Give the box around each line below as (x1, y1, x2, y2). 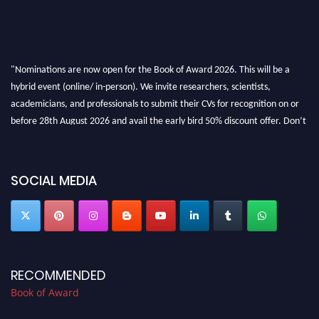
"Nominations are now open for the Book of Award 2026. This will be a (11, 58, 290, 69)
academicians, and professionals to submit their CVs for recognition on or (11, 92, 299, 103)
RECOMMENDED (11, 266, 106, 284)
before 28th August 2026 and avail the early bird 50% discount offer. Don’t (11, 109, 306, 120)
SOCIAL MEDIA (11, 172, 97, 190)
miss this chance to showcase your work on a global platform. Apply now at (11, 126, 308, 137)
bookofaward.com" (11, 143, 88, 155)
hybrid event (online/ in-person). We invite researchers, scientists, (11, 75, 271, 86)
